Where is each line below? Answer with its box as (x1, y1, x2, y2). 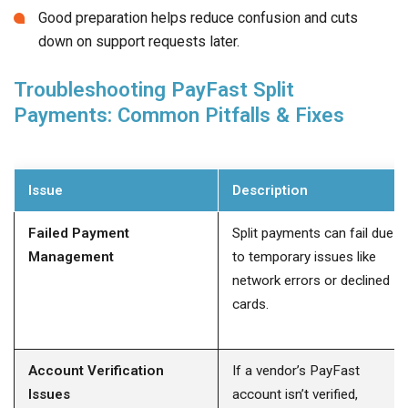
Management (28, 248, 114, 265)
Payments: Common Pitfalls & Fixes (14, 102, 344, 127)
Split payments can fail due (232, 224, 393, 241)
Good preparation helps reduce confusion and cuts (38, 8, 358, 26)
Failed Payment (28, 224, 129, 241)
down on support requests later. (38, 32, 240, 50)
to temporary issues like (232, 248, 376, 265)
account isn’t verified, (232, 385, 358, 403)
